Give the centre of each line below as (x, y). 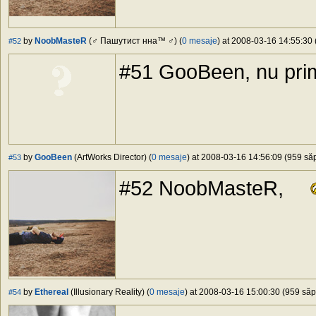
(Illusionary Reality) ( (109, 292)
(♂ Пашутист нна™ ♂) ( (134, 41)
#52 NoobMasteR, (204, 188)
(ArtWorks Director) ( (112, 158)
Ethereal (51, 292)
